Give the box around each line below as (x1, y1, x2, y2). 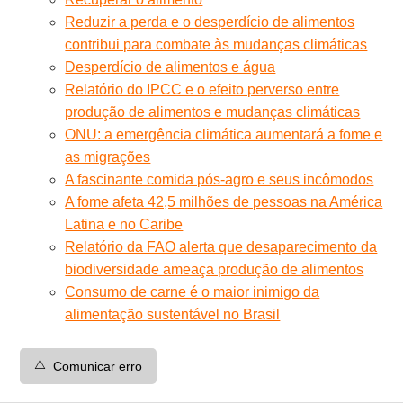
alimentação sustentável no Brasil (65, 306, 281, 322)
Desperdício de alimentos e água (65, 58, 276, 75)
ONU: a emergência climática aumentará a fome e (65, 126, 383, 142)
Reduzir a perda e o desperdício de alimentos (65, 13, 355, 30)
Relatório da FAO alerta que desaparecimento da (65, 238, 378, 255)
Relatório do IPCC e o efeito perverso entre (65, 81, 340, 97)
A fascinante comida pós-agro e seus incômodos (65, 171, 374, 187)
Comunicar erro (53, 358, 143, 373)
